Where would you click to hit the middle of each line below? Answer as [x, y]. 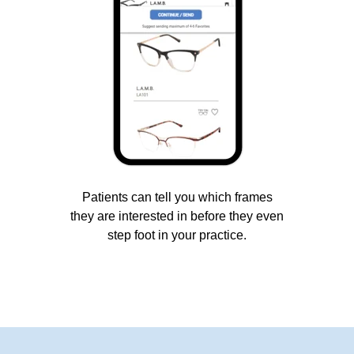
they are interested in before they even [177, 216]
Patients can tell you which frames [177, 197]
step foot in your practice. [177, 235]
